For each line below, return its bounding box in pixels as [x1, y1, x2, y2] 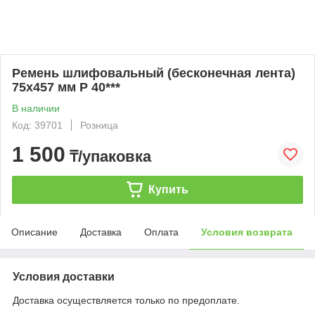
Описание [11, 226, 58, 238]
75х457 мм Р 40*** [12, 79, 120, 94]
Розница [80, 119, 118, 131]
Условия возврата [201, 226, 292, 238]
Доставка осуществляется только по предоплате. [13, 294, 240, 306]
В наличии [12, 102, 60, 114]
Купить [148, 183, 188, 195]
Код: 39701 [12, 119, 63, 131]
